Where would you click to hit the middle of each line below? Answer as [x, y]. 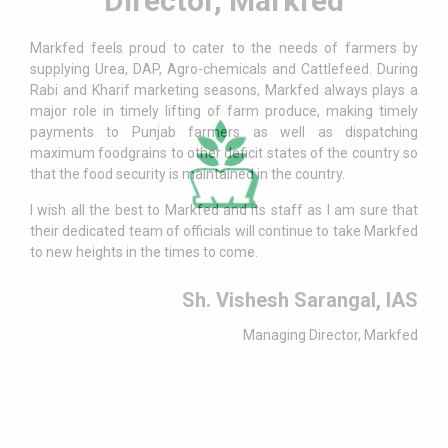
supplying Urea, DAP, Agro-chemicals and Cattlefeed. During [224, 68]
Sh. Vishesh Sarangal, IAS [300, 299]
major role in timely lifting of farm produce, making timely [224, 110]
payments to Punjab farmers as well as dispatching [224, 131]
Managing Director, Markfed [330, 334]
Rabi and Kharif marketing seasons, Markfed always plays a [224, 89]
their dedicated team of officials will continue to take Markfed [224, 230]
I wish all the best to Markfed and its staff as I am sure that [224, 209]
